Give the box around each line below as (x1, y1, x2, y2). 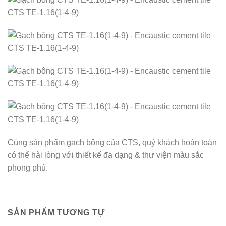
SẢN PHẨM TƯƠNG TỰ (8, 208, 105, 217)
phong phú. (8, 163, 48, 172)
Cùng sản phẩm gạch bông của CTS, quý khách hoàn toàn (8, 138, 217, 147)
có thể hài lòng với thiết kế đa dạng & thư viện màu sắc (8, 150, 204, 159)
